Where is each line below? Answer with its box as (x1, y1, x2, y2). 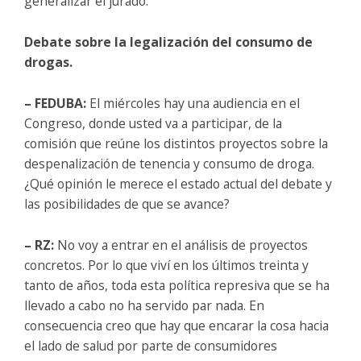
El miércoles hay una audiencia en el (89, 93, 300, 112)
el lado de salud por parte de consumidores (24, 336, 277, 355)
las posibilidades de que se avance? (24, 194, 230, 213)
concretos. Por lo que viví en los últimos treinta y (24, 255, 309, 274)
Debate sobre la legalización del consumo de (24, 32, 313, 51)
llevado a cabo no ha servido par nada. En (24, 296, 264, 314)
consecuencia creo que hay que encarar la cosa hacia (24, 316, 329, 334)
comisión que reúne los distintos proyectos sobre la (24, 134, 328, 152)
